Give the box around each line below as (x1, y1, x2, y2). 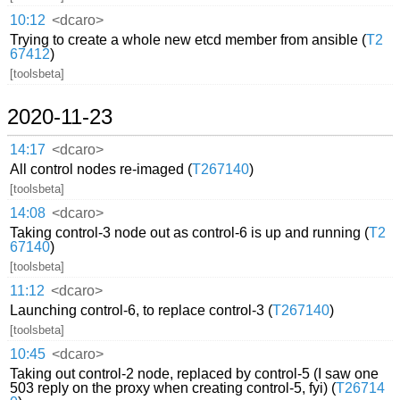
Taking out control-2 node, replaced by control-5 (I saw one (10, 366, 379, 382)
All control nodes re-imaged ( (10, 162, 193, 178)
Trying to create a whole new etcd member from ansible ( (10, 32, 367, 48)
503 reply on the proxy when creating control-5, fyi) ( (10, 380, 337, 396)
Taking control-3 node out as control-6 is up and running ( (10, 225, 370, 241)
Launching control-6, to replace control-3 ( (10, 303, 273, 319)
